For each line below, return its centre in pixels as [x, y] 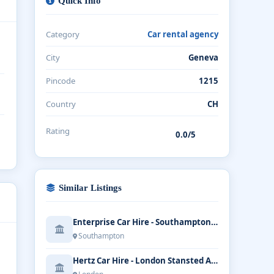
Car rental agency [183, 34]
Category [63, 34]
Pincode [61, 81]
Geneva [203, 57]
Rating [58, 131]
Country [61, 104]
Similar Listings [90, 187]
